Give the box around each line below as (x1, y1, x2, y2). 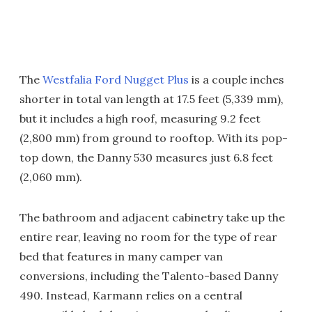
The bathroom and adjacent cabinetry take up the (19, 210, 285, 225)
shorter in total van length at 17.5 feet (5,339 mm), (19, 92, 283, 107)
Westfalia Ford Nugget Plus (42, 72, 189, 87)
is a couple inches (189, 72, 284, 87)
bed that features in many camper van (19, 249, 223, 264)
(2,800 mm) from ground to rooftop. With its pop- (19, 131, 288, 146)
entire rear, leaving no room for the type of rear (19, 230, 277, 244)
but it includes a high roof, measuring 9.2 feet (19, 111, 260, 126)
